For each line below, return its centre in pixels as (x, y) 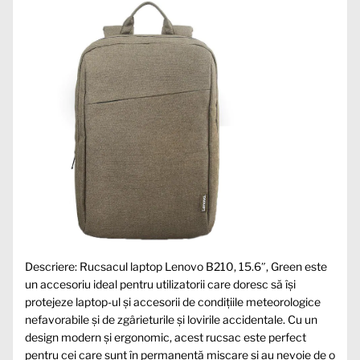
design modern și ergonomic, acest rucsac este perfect (166, 337)
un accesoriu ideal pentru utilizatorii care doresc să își (160, 284)
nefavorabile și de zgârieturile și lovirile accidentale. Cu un (171, 319)
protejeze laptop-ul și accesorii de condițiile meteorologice (173, 301)
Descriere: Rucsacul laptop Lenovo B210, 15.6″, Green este (176, 266)
